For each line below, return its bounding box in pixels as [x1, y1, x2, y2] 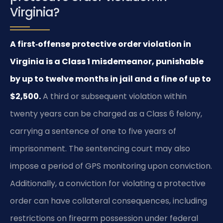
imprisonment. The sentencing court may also [10, 143, 190, 155]
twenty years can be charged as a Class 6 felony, [10, 108, 202, 120]
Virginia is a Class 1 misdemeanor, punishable [10, 56, 204, 68]
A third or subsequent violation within [41, 91, 187, 103]
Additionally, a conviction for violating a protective [10, 178, 206, 190]
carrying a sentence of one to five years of [10, 125, 176, 137]
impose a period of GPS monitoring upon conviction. [10, 160, 212, 172]
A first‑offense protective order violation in [10, 38, 191, 50]
